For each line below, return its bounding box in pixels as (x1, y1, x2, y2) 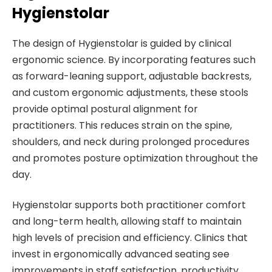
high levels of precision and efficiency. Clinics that (12, 230, 248, 245)
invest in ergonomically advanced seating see (12, 246, 229, 261)
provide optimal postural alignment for (12, 102, 198, 117)
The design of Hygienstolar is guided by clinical (12, 36, 231, 51)
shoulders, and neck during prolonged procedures (12, 135, 250, 149)
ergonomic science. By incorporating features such (12, 53, 256, 67)
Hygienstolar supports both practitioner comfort (12, 197, 246, 212)
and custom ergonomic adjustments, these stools (12, 86, 248, 100)
